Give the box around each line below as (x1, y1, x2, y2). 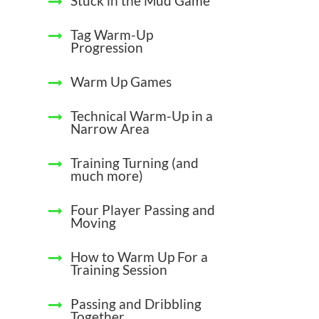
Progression (70, 39, 143, 56)
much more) (70, 167, 143, 184)
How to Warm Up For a (70, 249, 208, 266)
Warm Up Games (70, 73, 172, 90)
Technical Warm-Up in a (70, 108, 213, 125)
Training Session (70, 261, 167, 278)
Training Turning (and (70, 155, 199, 172)
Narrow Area (70, 120, 150, 137)
